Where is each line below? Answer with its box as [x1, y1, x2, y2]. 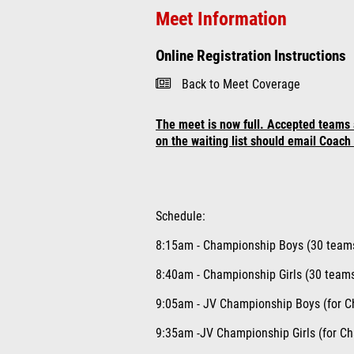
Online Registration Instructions [156, 47, 346, 65]
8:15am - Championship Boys [156, 239, 307, 253]
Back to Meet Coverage [182, 77, 300, 92]
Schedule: [156, 209, 205, 224]
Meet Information [156, 8, 287, 30]
